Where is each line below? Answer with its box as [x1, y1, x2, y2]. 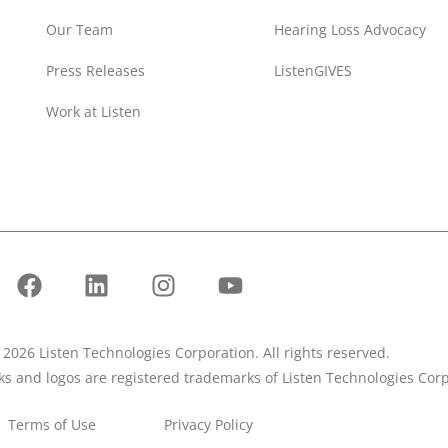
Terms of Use [8, 414, 96, 434]
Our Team [46, 20, 113, 40]
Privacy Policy [164, 414, 253, 434]
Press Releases [46, 61, 145, 81]
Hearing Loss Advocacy [274, 20, 426, 40]
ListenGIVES [274, 61, 352, 81]
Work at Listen [46, 102, 141, 122]
